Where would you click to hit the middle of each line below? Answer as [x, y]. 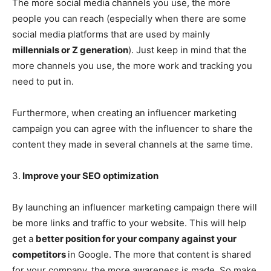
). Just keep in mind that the [188, 50]
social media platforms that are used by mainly [111, 34]
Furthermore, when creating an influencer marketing [124, 113]
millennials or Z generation [70, 50]
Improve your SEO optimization [90, 175]
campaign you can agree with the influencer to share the [132, 128]
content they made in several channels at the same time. [132, 144]
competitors [40, 254]
